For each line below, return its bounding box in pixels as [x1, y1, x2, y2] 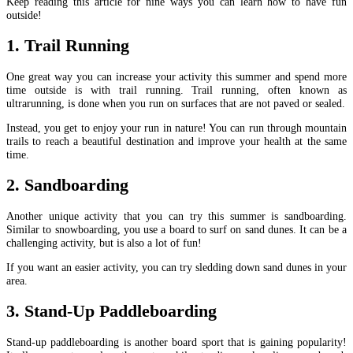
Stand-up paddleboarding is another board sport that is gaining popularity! [6, 336, 347, 349]
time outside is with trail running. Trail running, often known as [6, 83, 347, 96]
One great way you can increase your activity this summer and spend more [6, 69, 347, 83]
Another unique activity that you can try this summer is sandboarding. [6, 210, 347, 222]
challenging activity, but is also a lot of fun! [6, 236, 202, 249]
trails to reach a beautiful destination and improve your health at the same [6, 135, 347, 148]
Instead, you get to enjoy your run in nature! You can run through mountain [6, 121, 347, 135]
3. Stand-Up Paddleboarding [6, 302, 217, 321]
